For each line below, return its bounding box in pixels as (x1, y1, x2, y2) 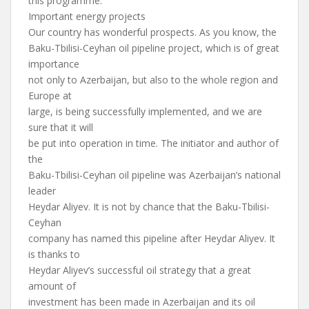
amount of (28, 279, 76, 292)
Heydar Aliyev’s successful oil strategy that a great (28, 263, 251, 277)
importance (28, 57, 79, 70)
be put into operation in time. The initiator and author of (28, 137, 279, 150)
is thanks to (28, 248, 80, 261)
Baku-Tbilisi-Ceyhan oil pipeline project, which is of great (28, 41, 279, 54)
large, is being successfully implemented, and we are (28, 105, 262, 118)
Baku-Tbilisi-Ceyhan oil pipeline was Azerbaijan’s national (28, 168, 281, 181)
